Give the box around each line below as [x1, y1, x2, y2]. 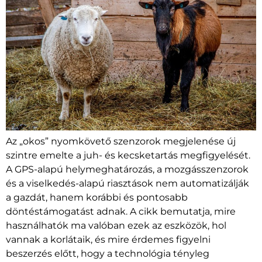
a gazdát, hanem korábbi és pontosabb [6, 192, 188, 204]
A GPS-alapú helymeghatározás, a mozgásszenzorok [6, 164, 249, 175]
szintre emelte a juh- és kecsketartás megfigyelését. [6, 150, 250, 161]
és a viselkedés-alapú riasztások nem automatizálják [6, 178, 249, 189]
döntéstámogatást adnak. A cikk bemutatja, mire [6, 206, 236, 218]
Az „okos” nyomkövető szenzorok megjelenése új [6, 136, 236, 147]
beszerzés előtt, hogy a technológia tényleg [6, 248, 209, 260]
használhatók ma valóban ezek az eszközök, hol [6, 220, 226, 232]
